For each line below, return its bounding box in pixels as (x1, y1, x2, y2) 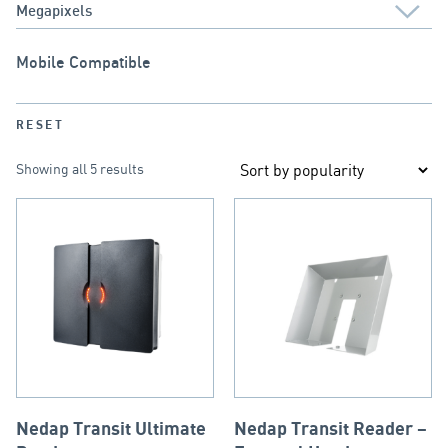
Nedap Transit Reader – (234, 419, 427, 439)
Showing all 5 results (16, 159, 144, 177)
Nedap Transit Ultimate (16, 419, 206, 439)
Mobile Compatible (16, 54, 151, 72)
